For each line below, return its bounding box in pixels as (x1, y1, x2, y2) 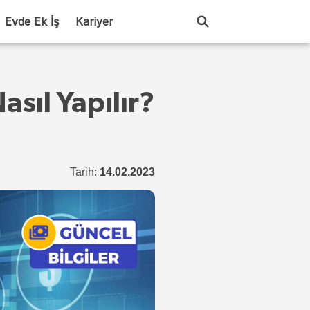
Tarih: (70, 166, 100, 178)
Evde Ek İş (5, 14, 59, 28)
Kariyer (75, 14, 113, 28)
